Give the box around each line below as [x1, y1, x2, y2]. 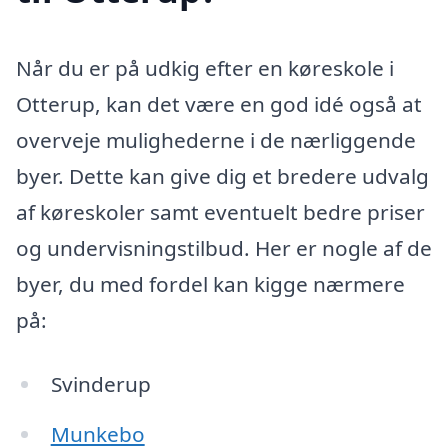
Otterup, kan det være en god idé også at [16, 90, 422, 119]
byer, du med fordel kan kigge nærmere [16, 270, 405, 299]
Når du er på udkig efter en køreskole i [16, 54, 394, 83]
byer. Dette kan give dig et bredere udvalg [16, 162, 429, 191]
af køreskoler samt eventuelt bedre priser [16, 198, 425, 227]
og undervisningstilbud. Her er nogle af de [16, 234, 432, 263]
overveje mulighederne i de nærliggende [16, 126, 416, 155]
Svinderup [50, 369, 151, 398]
